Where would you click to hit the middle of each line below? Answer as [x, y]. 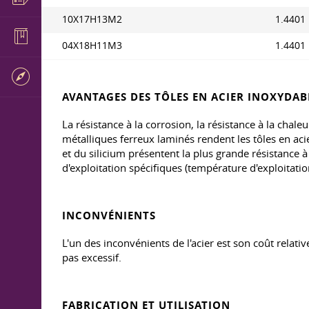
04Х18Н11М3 [92, 46]
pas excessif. [92, 257]
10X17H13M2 [92, 19]
